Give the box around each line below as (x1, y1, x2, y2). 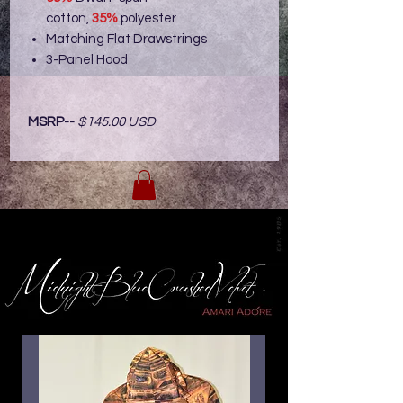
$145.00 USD (77, 115, 156, 129)
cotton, (46, 12, 92, 25)
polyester (121, 12, 176, 25)
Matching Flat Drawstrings (46, 32, 207, 46)
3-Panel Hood (46, 53, 128, 67)
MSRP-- (28, 115, 77, 129)
